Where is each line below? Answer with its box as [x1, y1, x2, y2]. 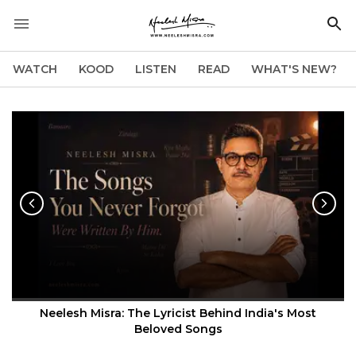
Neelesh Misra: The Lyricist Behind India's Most [40, 306, 316, 321]
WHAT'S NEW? [251, 62, 337, 76]
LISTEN [135, 62, 176, 76]
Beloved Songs [133, 322, 222, 337]
